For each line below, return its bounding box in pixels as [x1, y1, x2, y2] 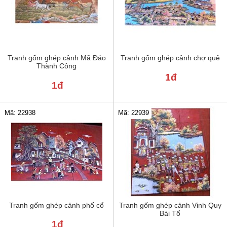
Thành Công [36, 62, 77, 70]
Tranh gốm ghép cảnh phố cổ [9, 201, 104, 209]
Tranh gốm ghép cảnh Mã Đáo [7, 54, 106, 62]
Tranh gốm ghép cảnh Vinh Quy [119, 201, 221, 209]
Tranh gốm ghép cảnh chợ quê [120, 54, 220, 62]
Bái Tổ [160, 209, 181, 217]
